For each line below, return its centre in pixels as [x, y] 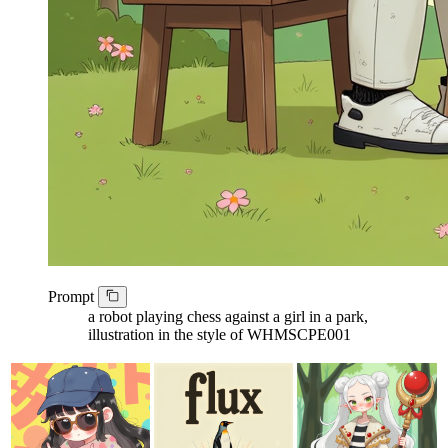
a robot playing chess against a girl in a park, [228, 317]
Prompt [73, 297]
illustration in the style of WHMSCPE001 [219, 335]
